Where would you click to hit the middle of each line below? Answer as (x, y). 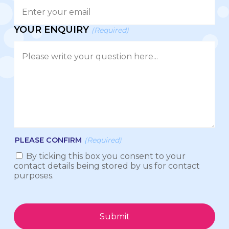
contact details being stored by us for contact (107, 166)
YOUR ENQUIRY (51, 29)
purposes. (33, 175)
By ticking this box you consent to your (106, 156)
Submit (114, 216)
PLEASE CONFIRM (48, 140)
